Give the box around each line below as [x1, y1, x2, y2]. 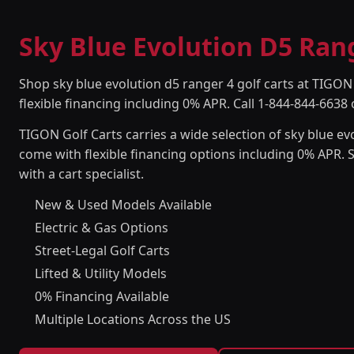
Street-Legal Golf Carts [35, 242, 170, 259]
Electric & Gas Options [35, 219, 168, 236]
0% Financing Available [35, 288, 169, 305]
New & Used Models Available [35, 196, 212, 213]
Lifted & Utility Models [35, 265, 167, 282]
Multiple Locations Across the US [35, 311, 231, 328]
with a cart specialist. [19, 165, 144, 183]
